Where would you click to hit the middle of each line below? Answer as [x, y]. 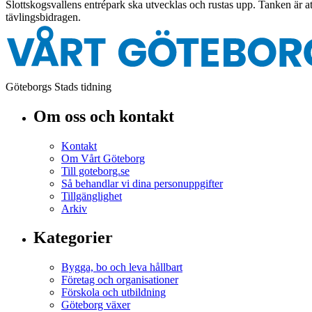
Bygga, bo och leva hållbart [122, 267]
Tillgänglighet [92, 196]
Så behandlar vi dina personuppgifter [142, 183]
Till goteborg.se [95, 171]
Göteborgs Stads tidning [58, 86]
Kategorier [73, 238]
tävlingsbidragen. [43, 17]
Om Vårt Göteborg [103, 158]
